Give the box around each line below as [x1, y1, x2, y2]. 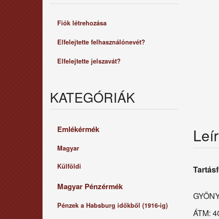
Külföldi [57, 162, 81, 171]
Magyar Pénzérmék [57, 181, 123, 192]
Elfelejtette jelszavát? [57, 57, 121, 66]
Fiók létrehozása [57, 19, 107, 27]
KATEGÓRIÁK [50, 88, 135, 107]
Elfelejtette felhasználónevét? [57, 38, 145, 46]
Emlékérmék [57, 124, 99, 134]
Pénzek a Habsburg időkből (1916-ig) [57, 201, 168, 210]
